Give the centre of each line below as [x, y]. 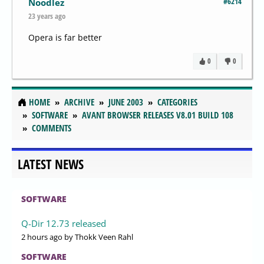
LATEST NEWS [51, 164]
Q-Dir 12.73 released [64, 223]
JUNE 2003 [126, 102]
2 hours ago [42, 237]
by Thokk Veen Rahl [98, 237]
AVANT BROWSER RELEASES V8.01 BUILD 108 [158, 115]
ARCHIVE [79, 102]
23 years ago [47, 16]
